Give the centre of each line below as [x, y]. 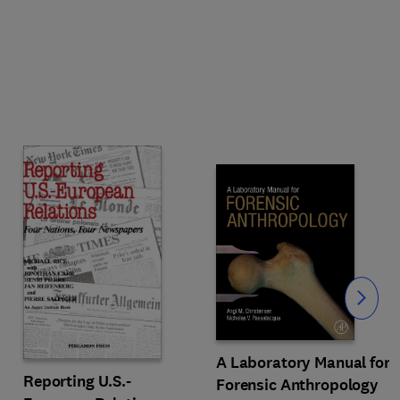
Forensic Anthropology [298, 384]
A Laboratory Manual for [303, 362]
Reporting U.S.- [77, 381]
